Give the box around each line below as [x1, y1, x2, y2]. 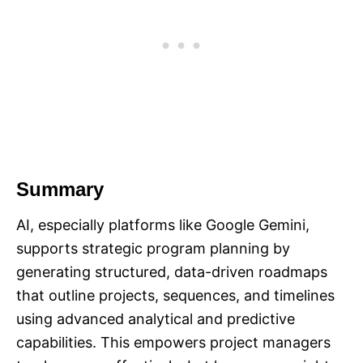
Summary [16, 177, 104, 200]
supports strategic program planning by [16, 239, 290, 257]
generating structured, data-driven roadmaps [16, 263, 327, 280]
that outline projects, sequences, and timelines [16, 286, 335, 304]
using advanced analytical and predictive [16, 310, 295, 327]
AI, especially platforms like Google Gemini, [16, 216, 310, 233]
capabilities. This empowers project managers [16, 333, 331, 351]
